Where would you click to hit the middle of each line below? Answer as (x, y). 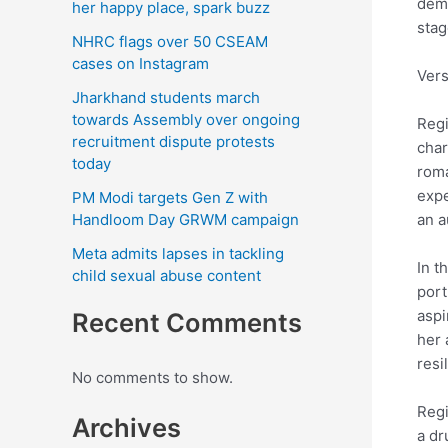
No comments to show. (152, 377)
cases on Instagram (140, 63)
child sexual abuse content (166, 275)
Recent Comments (187, 322)
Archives (126, 428)
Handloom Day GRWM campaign (185, 219)
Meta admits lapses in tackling (178, 253)
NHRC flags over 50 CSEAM (170, 41)
